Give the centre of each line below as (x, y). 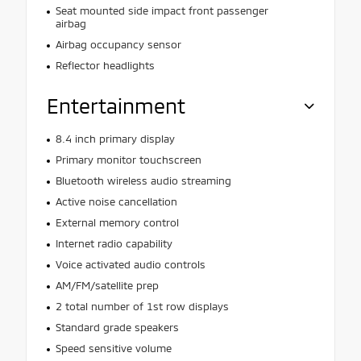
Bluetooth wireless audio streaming (143, 180)
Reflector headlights (105, 65)
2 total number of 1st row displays (142, 306)
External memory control (117, 222)
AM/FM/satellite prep (107, 285)
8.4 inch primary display (115, 138)
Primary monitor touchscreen (128, 159)
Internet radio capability (114, 243)
